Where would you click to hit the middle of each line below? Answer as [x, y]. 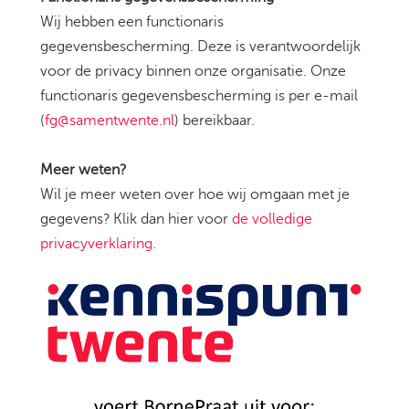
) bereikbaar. [216, 121]
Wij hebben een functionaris [132, 22]
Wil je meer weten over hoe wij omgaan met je [195, 195]
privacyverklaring [96, 244]
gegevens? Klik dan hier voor [136, 220]
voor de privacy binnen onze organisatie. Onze [193, 72]
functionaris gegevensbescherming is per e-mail [199, 96]
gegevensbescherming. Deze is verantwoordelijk [200, 47]
